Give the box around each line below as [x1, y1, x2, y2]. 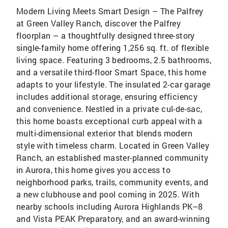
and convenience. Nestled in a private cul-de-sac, [16, 103, 203, 114]
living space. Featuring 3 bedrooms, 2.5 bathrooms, [16, 54, 211, 65]
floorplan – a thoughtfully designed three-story [16, 30, 195, 41]
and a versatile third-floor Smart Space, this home [16, 66, 206, 77]
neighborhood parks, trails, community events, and [16, 176, 209, 187]
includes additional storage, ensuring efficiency [16, 91, 198, 102]
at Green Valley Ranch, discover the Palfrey [16, 17, 181, 28]
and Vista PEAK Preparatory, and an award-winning [16, 213, 210, 224]
